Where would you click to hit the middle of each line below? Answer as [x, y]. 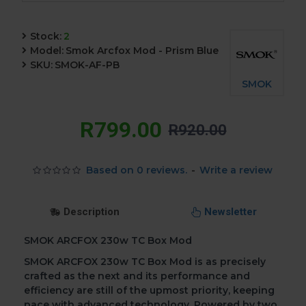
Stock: [46, 36]
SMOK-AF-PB [87, 65]
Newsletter [230, 212]
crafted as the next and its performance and [137, 276]
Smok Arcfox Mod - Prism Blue [142, 51]
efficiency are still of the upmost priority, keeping [149, 290]
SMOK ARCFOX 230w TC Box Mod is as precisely [145, 262]
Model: [47, 51]
